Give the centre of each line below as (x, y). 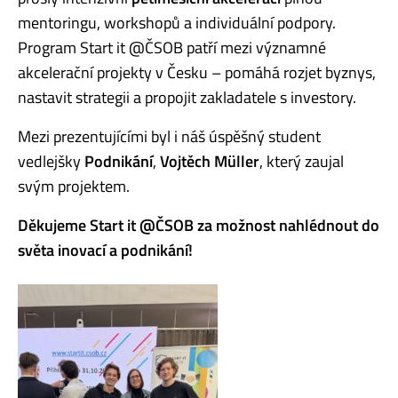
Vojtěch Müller (210, 161)
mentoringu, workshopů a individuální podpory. (177, 22)
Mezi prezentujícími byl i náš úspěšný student (169, 136)
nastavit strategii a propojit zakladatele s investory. (187, 97)
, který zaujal (302, 161)
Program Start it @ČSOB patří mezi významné (172, 47)
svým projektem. (74, 186)
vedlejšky (51, 161)
